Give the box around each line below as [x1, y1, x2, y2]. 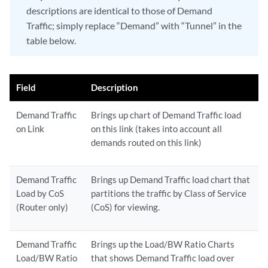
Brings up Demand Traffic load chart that [91, 174, 251, 185]
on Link [16, 123, 45, 134]
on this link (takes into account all [91, 123, 223, 134]
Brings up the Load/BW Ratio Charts [91, 239, 235, 249]
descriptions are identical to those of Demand [26, 5, 212, 16]
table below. [26, 35, 76, 46]
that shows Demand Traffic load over [91, 252, 235, 263]
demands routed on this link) [91, 137, 202, 148]
